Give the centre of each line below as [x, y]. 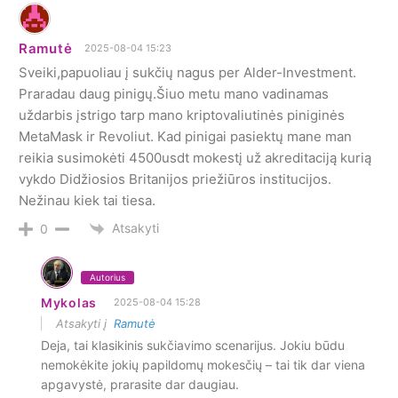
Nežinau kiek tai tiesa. [87, 200]
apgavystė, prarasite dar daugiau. [140, 384]
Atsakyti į [85, 323]
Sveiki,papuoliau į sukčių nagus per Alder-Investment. [187, 72]
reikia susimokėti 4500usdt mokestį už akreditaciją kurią [195, 157]
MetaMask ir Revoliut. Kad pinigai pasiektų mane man [185, 136]
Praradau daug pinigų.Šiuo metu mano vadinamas [174, 93]
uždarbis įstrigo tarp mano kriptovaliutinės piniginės [182, 115]
